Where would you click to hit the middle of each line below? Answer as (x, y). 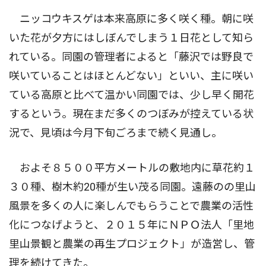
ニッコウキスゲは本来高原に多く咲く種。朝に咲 (131, 18)
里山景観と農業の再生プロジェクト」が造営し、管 (132, 243)
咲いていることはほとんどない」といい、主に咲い (131, 75)
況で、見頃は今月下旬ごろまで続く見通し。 (115, 132)
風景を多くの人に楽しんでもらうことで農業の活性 (131, 205)
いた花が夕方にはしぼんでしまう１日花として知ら (131, 37)
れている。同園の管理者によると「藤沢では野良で (131, 56)
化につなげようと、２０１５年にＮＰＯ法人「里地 (132, 224)
